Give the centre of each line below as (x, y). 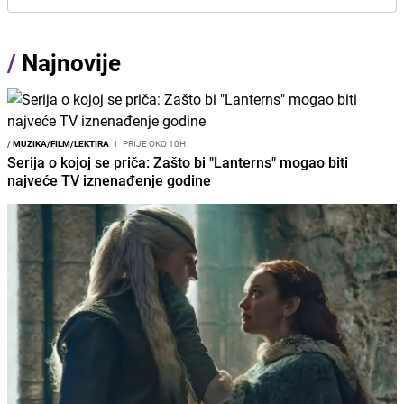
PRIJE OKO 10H (153, 143)
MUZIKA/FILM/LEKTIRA (60, 143)
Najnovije (71, 63)
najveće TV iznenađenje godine (109, 180)
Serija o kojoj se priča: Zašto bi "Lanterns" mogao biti (178, 162)
